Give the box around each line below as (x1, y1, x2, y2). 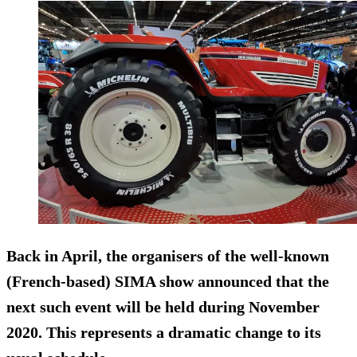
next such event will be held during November (6, 297, 320, 316)
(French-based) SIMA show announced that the (6, 272, 329, 290)
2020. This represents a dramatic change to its (6, 323, 321, 341)
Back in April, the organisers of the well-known (6, 246, 329, 265)
